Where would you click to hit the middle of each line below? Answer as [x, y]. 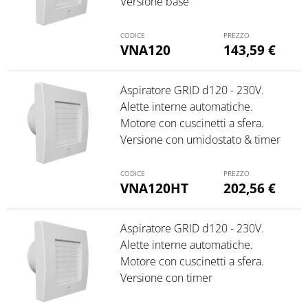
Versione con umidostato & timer [200, 139]
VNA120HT [154, 188]
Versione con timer [166, 277]
